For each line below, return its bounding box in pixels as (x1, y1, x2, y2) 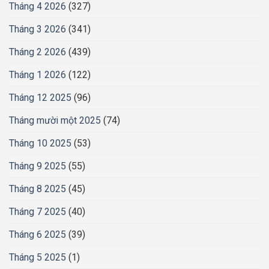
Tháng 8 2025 (9, 183, 66, 195)
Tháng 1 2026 (9, 69, 66, 81)
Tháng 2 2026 (9, 46, 66, 58)
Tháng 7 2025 (9, 206, 66, 218)
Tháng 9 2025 (9, 160, 66, 172)
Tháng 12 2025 (9, 92, 71, 104)
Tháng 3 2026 (9, 23, 66, 35)
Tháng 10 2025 (9, 138, 71, 150)
